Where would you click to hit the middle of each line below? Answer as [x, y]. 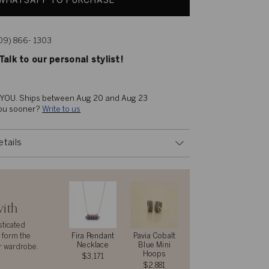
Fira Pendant [93, 237]
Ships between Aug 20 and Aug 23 [84, 98]
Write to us [62, 109]
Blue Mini [154, 246]
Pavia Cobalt [154, 237]
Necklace [93, 246]
